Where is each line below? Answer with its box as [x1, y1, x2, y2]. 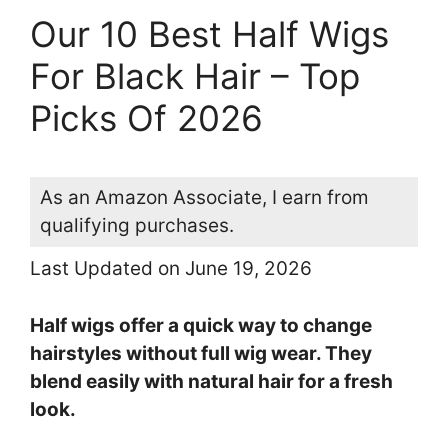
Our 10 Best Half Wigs [30, 13, 389, 56]
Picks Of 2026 [30, 97, 263, 140]
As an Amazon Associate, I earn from [40, 186, 369, 210]
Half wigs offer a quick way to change [30, 313, 372, 337]
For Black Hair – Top [30, 55, 360, 98]
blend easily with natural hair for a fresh [30, 369, 393, 393]
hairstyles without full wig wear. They [30, 341, 372, 365]
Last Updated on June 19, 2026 [30, 257, 312, 281]
